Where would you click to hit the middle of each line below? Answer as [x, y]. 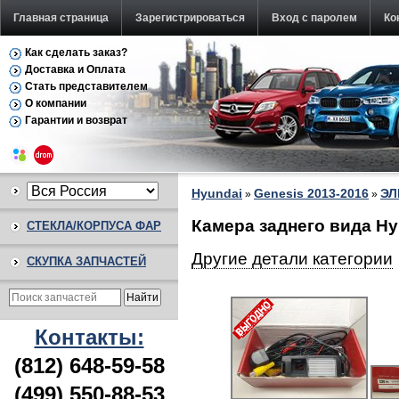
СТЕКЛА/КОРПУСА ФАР [94, 226]
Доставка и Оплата [75, 69]
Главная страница [61, 18]
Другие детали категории [292, 258]
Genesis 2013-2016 [311, 193]
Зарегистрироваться [190, 18]
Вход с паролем [314, 18]
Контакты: [89, 337]
